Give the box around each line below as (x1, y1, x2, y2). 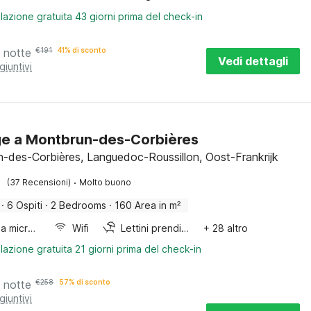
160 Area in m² (115, 199, 182, 211)
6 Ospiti (7, 199, 43, 211)
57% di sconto (59, 278, 111, 286)
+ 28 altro (203, 222, 248, 234)
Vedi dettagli (218, 54, 288, 68)
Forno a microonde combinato (28, 222, 36, 234)
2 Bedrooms (51, 199, 107, 211)
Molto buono (79, 177, 132, 187)
